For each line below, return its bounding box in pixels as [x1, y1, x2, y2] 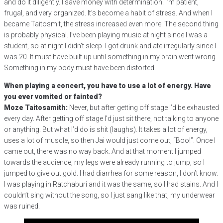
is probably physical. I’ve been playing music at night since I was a [4, 31, 208, 39]
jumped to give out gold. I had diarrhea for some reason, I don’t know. [4, 169, 218, 178]
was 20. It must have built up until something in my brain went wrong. [4, 53, 217, 61]
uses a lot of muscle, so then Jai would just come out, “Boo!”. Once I [4, 136, 216, 145]
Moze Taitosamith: [4, 104, 68, 112]
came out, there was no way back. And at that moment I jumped [4, 147, 201, 156]
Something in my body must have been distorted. [4, 64, 156, 72]
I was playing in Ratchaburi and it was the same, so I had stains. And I [4, 180, 218, 189]
